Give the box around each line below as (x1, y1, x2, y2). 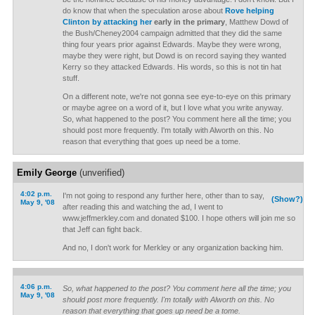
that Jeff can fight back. (62, 225, 142, 233)
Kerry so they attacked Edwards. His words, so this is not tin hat (62, 63, 281, 71)
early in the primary (153, 18, 225, 26)
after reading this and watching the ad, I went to (62, 202, 223, 211)
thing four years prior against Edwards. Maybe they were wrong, (62, 40, 281, 49)
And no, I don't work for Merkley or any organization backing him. (62, 243, 283, 252)
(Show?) (271, 195, 304, 203)
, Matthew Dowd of (224, 18, 288, 26)
